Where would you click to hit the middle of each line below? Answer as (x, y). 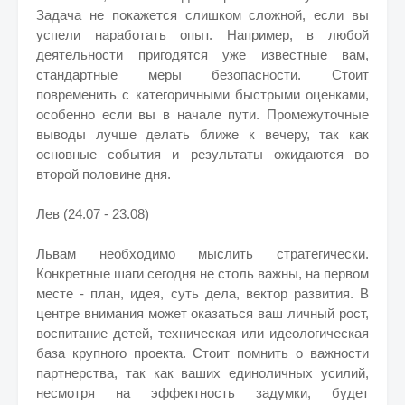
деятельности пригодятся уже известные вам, (202, 55)
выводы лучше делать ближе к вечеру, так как (202, 134)
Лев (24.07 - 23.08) (93, 214)
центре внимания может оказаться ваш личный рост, (202, 313)
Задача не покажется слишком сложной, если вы (202, 15)
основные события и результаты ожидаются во (202, 154)
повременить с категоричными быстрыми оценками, (202, 94)
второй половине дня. (104, 174)
